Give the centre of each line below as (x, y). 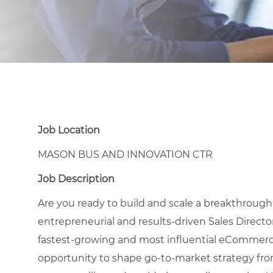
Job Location (69, 130)
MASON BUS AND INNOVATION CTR (125, 154)
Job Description (76, 179)
